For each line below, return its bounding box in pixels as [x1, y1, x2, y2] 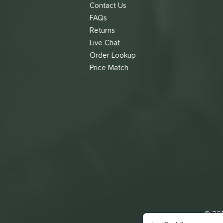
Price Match [90, 62, 128, 73]
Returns [90, 24, 115, 36]
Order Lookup [90, 49, 136, 61]
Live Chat [90, 37, 120, 48]
